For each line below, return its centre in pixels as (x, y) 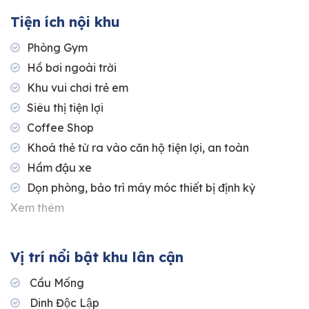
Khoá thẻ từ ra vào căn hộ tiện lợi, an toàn (138, 148)
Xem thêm (37, 208)
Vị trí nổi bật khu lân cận (97, 257)
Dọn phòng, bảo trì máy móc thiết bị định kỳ (141, 188)
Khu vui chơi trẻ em (78, 88)
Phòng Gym (57, 48)
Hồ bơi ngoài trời (72, 68)
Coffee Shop (60, 128)
